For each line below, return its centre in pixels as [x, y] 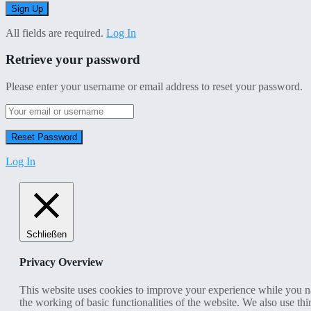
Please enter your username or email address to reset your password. [154, 87]
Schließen [47, 235]
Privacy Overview [61, 262]
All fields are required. [54, 33]
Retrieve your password [73, 60]
